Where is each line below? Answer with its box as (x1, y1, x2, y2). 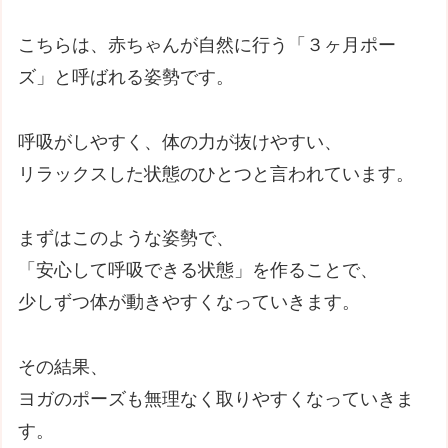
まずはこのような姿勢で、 (18, 228, 235, 249)
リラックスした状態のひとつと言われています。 (18, 163, 415, 184)
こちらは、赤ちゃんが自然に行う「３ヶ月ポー (18, 35, 397, 56)
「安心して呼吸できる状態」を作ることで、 (18, 260, 379, 281)
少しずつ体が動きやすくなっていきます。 (18, 292, 361, 313)
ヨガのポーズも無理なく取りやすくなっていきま (18, 388, 415, 409)
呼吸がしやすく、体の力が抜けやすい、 (18, 131, 343, 152)
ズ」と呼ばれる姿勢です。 (18, 67, 235, 88)
